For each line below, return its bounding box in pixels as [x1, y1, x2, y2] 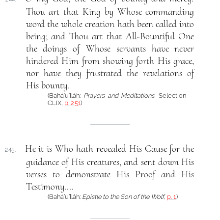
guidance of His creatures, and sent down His [26, 156, 194, 168]
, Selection [154, 91, 187, 99]
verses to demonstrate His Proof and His [26, 168, 194, 181]
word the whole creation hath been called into [26, 18, 194, 30]
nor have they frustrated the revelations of [26, 67, 194, 79]
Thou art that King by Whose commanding [26, 5, 194, 18]
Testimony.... [26, 181, 74, 193]
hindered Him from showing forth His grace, [26, 55, 194, 67]
